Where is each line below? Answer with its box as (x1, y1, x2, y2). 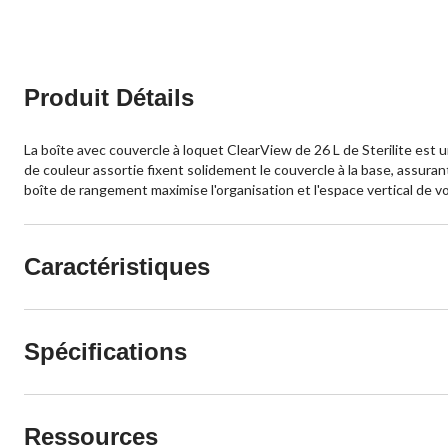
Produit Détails (24, 84, 194, 112)
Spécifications (24, 338, 187, 366)
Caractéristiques (24, 253, 210, 281)
